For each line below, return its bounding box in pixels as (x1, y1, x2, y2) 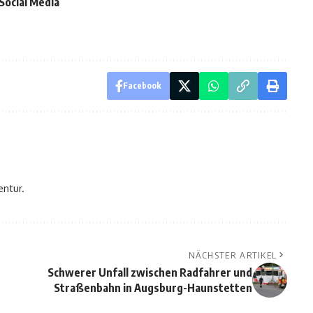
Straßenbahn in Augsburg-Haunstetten (53, 281, 252, 296)
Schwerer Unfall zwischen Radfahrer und (47, 265, 252, 280)
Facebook (122, 80, 161, 92)
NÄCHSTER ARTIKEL (188, 249, 277, 261)
